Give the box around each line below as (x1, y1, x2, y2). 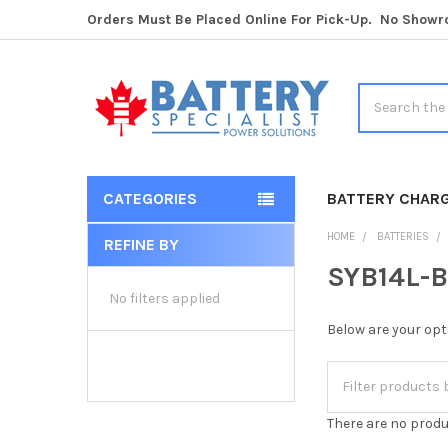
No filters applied (108, 289, 220, 307)
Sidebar (86, 255, 161, 279)
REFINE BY (103, 234, 179, 254)
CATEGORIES (102, 188, 197, 208)
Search (357, 84, 404, 102)
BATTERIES (377, 229, 430, 243)
